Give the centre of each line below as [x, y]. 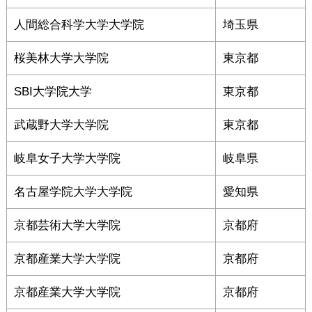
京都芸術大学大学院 [67, 225]
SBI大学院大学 [53, 92]
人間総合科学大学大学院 [79, 25]
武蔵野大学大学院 [61, 125]
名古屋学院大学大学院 [73, 192]
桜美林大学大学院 [61, 58]
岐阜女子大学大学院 [67, 158]
